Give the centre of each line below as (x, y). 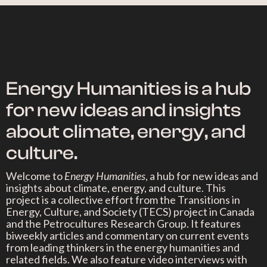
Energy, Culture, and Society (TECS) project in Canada (130, 212)
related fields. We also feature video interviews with (127, 259)
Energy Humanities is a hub (128, 89)
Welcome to (35, 176)
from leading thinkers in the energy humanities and (123, 247)
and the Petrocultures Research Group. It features (123, 223)
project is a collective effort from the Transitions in (123, 200)
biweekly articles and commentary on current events (128, 235)
